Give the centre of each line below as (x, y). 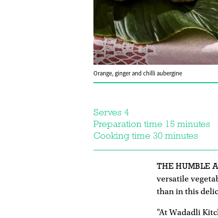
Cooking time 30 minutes (146, 135)
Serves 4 (111, 112)
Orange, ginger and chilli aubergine (138, 73)
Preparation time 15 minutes (152, 124)
